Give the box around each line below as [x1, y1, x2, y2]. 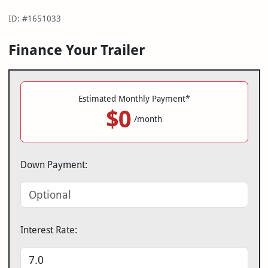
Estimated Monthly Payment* [78, 94, 190, 104]
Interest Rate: [20, 224, 77, 236]
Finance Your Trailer [8, 41, 145, 59]
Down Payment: [20, 159, 87, 170]
